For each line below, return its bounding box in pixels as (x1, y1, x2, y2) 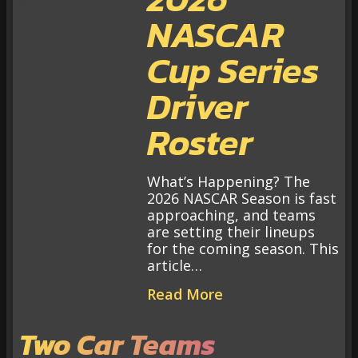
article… (147, 256, 202, 276)
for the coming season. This (147, 239, 339, 259)
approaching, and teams (147, 205, 316, 225)
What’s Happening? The (147, 172, 310, 192)
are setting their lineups (147, 222, 315, 242)
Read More (147, 284, 223, 304)
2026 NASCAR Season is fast (147, 189, 336, 209)
